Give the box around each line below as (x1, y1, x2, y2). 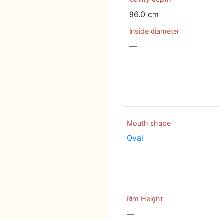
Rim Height (127, 195, 163, 203)
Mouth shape (127, 119, 171, 127)
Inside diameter (129, 27, 179, 35)
